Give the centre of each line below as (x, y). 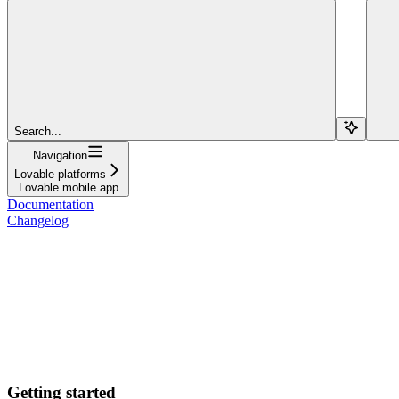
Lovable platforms (60, 174)
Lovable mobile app (68, 187)
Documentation (50, 204)
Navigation (60, 155)
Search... (38, 131)
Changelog (38, 220)
